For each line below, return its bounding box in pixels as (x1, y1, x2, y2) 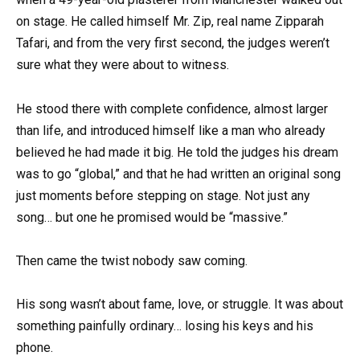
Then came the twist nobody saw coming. (16, 252, 247, 268)
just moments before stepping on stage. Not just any (16, 187, 310, 203)
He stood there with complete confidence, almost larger (16, 100, 328, 117)
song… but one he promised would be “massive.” (16, 209, 288, 225)
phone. (16, 339, 53, 355)
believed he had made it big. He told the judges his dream (16, 144, 338, 160)
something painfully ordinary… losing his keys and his (16, 317, 313, 333)
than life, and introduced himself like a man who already (16, 122, 325, 138)
